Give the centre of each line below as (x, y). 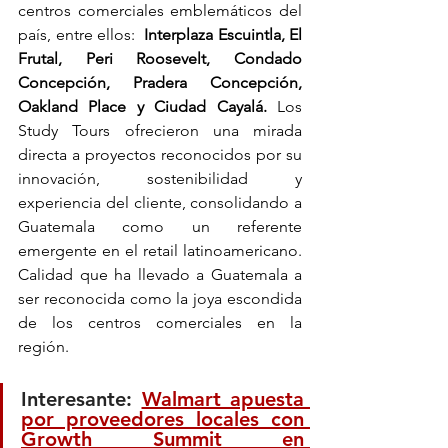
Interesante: (81, 399)
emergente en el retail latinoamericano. (160, 251)
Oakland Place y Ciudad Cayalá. (142, 107)
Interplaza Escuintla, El (220, 35)
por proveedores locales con (162, 419)
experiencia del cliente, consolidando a (160, 203)
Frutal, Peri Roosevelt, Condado (160, 59)
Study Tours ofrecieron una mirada (160, 131)
